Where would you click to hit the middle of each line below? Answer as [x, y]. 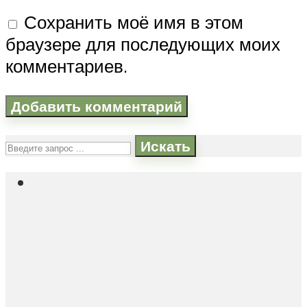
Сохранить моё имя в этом [134, 22]
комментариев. [66, 65]
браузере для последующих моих [143, 44]
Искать [165, 146]
